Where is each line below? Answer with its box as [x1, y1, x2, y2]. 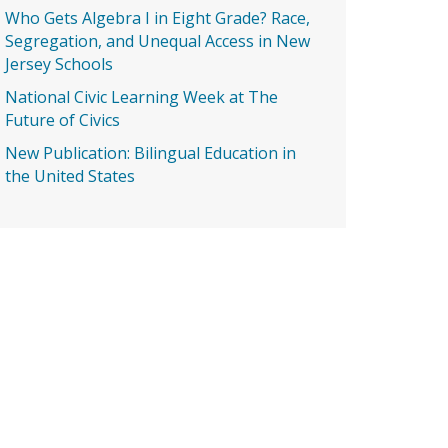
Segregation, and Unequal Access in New [5, 30, 310, 52]
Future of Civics [5, 109, 120, 131]
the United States [5, 165, 135, 187]
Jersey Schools [5, 53, 113, 75]
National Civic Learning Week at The [5, 86, 278, 108]
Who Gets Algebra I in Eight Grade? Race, [5, 7, 310, 29]
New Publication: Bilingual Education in [5, 142, 296, 164]
